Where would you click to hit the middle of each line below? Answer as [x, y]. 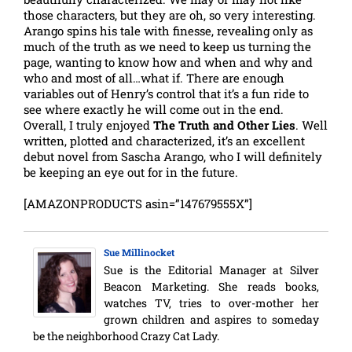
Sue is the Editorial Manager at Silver [211, 270]
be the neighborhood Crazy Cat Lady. [126, 336]
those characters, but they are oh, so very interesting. [170, 15]
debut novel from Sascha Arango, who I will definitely [173, 156]
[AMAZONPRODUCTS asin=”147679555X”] [138, 203]
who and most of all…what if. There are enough [154, 78]
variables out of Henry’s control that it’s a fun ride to [166, 93]
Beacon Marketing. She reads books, [211, 286]
